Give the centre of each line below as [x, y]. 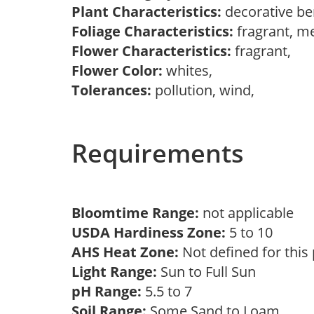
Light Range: [114, 272]
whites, [191, 70]
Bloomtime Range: [137, 213]
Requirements [158, 153]
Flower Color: [117, 70]
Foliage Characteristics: [152, 31]
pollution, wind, [206, 90]
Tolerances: [111, 90]
